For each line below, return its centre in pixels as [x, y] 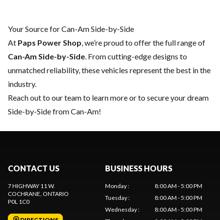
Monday [116, 186]
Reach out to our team [45, 97]
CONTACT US [34, 168]
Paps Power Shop [50, 42]
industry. [22, 83]
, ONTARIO [55, 193]
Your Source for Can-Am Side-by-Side [71, 28]
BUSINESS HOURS [139, 168]
